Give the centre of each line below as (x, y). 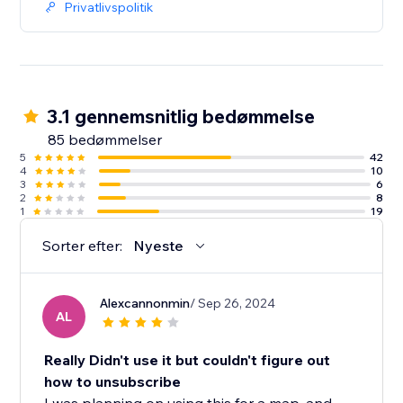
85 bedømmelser (105, 140)
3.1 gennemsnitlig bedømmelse (181, 116)
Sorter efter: (83, 246)
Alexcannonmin (145, 304)
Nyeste (159, 246)
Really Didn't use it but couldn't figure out (188, 360)
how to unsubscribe (113, 382)
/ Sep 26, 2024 (233, 304)
